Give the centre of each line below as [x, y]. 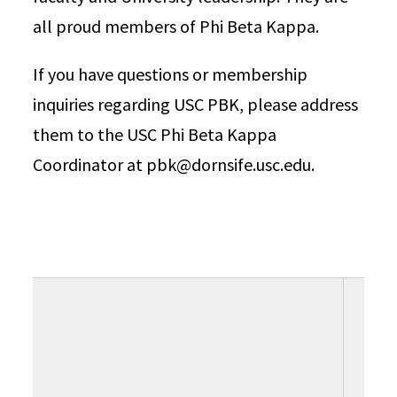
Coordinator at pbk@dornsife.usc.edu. [174, 164]
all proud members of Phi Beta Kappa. [176, 26]
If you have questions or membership [171, 74]
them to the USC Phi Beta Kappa [155, 134]
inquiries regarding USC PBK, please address [196, 104]
